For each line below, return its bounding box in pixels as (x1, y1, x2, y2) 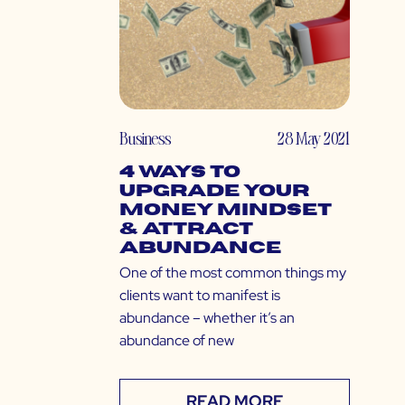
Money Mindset (119, 202, 332, 220)
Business (119, 127, 171, 150)
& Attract (119, 221, 253, 239)
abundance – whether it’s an (119, 308, 295, 328)
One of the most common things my (119, 263, 346, 283)
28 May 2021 (278, 127, 350, 150)
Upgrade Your (119, 183, 309, 201)
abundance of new (119, 331, 234, 351)
